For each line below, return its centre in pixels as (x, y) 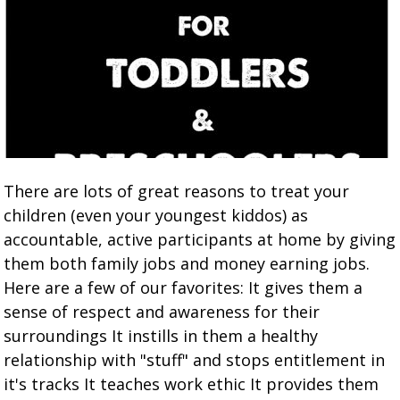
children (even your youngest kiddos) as (156, 215)
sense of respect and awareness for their (162, 312)
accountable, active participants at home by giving (200, 239)
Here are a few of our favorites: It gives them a (183, 287)
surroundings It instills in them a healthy (161, 336)
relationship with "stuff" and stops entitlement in (195, 360)
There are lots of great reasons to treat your (177, 191)
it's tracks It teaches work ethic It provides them (192, 384)
